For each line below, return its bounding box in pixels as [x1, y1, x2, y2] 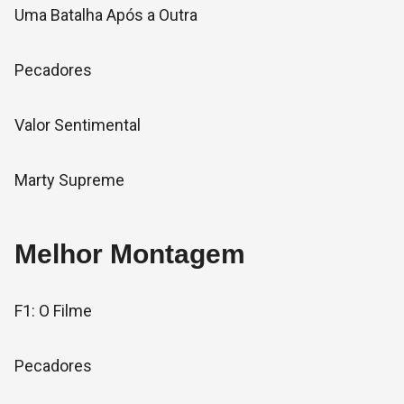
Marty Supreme [14, 170, 124, 189]
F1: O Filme [14, 301, 92, 320]
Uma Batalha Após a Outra [14, 5, 197, 24]
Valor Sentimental [14, 115, 141, 134]
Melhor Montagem [14, 239, 245, 269]
